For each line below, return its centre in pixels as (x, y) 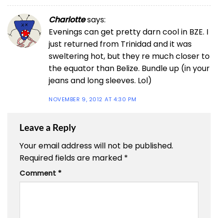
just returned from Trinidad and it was (120, 44)
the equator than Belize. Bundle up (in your (129, 68)
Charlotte (67, 19)
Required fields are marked (72, 158)
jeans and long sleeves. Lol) (100, 80)
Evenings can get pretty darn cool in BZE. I (128, 32)
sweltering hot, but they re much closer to (129, 56)
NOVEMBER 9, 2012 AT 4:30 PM (93, 100)
